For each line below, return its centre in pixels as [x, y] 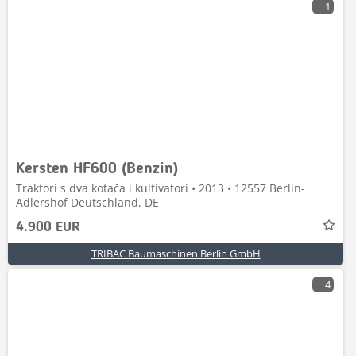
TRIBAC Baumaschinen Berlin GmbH [176, 253]
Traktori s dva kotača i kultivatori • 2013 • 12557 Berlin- [161, 188]
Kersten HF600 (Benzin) [97, 169]
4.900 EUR [48, 227]
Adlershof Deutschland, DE [87, 202]
